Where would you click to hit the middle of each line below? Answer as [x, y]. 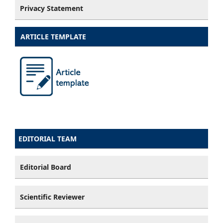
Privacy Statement [52, 8]
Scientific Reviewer [52, 197]
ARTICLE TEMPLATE [52, 37]
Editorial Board [46, 167]
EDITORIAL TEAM [48, 139]
